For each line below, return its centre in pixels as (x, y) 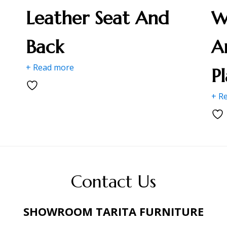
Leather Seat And (97, 18)
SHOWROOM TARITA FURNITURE (113, 212)
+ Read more (50, 68)
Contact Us (113, 182)
